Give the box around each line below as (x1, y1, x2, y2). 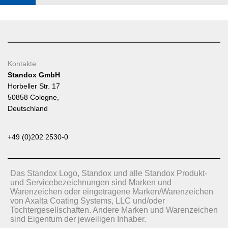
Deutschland (8, 104, 48, 113)
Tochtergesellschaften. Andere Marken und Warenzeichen (10, 206, 218, 215)
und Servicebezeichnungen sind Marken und (10, 178, 172, 187)
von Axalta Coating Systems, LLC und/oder (10, 196, 165, 206)
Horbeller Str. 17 (8, 82, 60, 91)
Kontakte (8, 60, 36, 68)
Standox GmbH (8, 71, 60, 79)
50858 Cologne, (8, 93, 59, 102)
